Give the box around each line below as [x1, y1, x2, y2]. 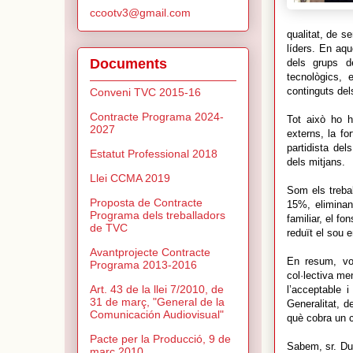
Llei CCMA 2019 [90, 172, 170, 185]
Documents [90, 56, 167, 72]
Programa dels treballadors [90, 209, 225, 222]
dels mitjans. [287, 156, 345, 168]
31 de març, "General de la [90, 295, 225, 309]
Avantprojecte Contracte [90, 246, 210, 259]
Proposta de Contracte [90, 196, 203, 210]
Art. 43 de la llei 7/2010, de [90, 283, 224, 296]
